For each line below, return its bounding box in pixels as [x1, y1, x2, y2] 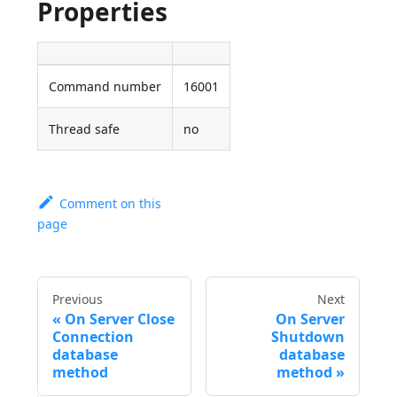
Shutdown [270, 326, 345, 346]
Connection [52, 326, 135, 346]
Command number [49, 77, 162, 95]
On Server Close [65, 308, 175, 329]
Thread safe [49, 120, 121, 137]
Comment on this [58, 194, 161, 212]
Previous [52, 290, 104, 307]
